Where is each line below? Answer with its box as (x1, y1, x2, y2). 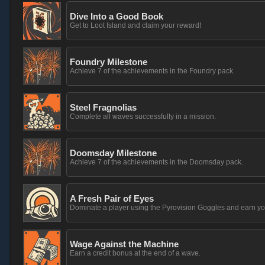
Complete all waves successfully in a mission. (70, 112, 216, 121)
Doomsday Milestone (70, 148, 157, 158)
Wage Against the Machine (70, 239, 179, 249)
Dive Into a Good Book (70, 11, 163, 21)
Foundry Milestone (70, 57, 147, 67)
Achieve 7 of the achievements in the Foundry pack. (70, 67, 235, 75)
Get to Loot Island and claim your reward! (70, 21, 201, 30)
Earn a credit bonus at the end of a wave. (70, 249, 201, 257)
